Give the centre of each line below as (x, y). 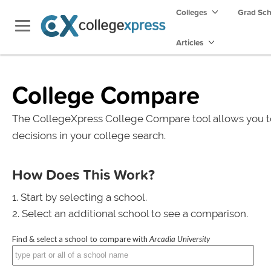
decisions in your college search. (89, 135)
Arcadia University (180, 239)
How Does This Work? (83, 174)
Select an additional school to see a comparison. (135, 214)
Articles (191, 42)
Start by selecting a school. (84, 197)
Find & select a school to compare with (81, 239)
